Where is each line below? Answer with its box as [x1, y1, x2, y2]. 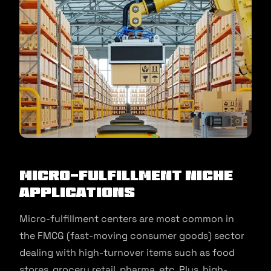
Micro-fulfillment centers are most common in [19, 212, 234, 226]
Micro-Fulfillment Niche [19, 168, 233, 183]
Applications [19, 185, 135, 200]
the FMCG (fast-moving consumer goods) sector [19, 229, 244, 243]
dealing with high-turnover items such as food [19, 246, 235, 260]
